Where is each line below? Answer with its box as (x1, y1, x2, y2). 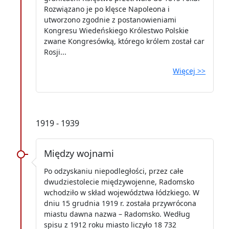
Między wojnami (44, 147, 114, 159)
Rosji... (44, 47, 66, 57)
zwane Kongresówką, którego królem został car (44, 36, 204, 46)
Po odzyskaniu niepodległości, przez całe (44, 166, 184, 176)
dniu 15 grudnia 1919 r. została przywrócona (44, 198, 196, 208)
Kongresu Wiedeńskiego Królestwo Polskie (44, 25, 189, 35)
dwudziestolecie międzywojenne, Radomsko (44, 176, 194, 187)
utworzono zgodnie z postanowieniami (44, 14, 176, 25)
